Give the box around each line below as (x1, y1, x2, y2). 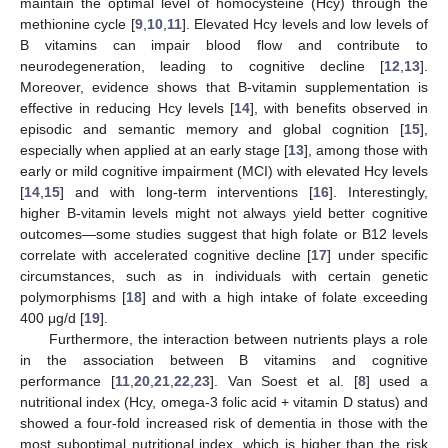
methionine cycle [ (20, 15, 135, 32)
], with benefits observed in (250, 99, 429, 116)
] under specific (327, 246, 429, 263)
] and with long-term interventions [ (60, 183, 314, 200)
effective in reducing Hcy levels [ (20, 99, 235, 116)
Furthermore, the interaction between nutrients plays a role (48, 330, 428, 347)
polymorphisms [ (20, 288, 126, 305)
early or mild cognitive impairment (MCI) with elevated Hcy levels (20, 162, 428, 179)
